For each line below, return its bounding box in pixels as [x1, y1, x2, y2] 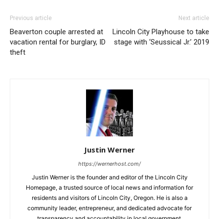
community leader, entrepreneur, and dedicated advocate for [27, 204, 192, 212]
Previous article [10, 14, 52, 22]
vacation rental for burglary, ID [10, 37, 106, 46]
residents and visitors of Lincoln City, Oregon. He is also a [31, 194, 188, 201]
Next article [178, 14, 209, 22]
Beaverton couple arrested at [10, 27, 103, 36]
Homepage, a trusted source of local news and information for [26, 183, 193, 191]
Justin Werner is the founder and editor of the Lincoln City [31, 173, 188, 181]
